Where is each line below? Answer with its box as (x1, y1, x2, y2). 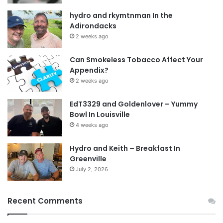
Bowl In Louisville (70, 109, 130, 119)
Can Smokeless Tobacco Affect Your (70, 54, 203, 65)
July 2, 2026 (76, 165, 108, 173)
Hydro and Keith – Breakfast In (70, 143, 180, 153)
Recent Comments (7, 195, 83, 206)
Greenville (70, 153, 107, 164)
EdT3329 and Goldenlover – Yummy (70, 99, 198, 109)
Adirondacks (70, 20, 116, 31)
